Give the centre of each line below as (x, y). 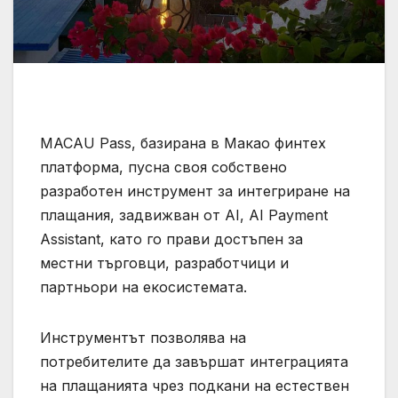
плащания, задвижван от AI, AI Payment (184, 215)
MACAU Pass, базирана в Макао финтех (183, 143)
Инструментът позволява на (143, 337)
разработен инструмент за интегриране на (195, 191)
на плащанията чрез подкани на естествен (195, 385)
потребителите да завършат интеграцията (194, 361)
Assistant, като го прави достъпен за (171, 239)
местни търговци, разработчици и (164, 263)
